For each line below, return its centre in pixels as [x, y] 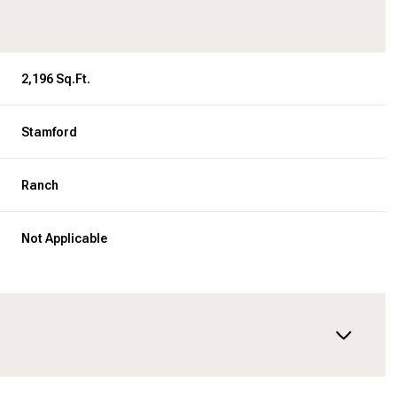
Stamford [50, 132]
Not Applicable [65, 238]
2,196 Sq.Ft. [56, 78]
